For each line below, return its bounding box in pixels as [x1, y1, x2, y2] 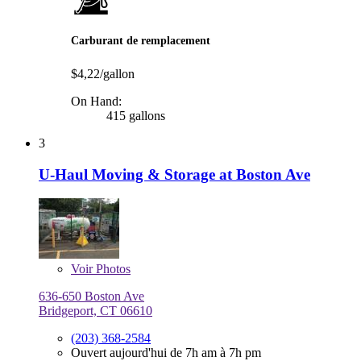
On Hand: [71, 93, 122, 108]
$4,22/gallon [71, 66, 135, 81]
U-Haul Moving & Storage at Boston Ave [39, 165, 310, 183]
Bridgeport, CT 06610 [39, 304, 152, 318]
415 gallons [103, 108, 165, 122]
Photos [93, 262, 131, 276]
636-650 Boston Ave [39, 289, 144, 304]
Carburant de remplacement [71, 33, 210, 47]
